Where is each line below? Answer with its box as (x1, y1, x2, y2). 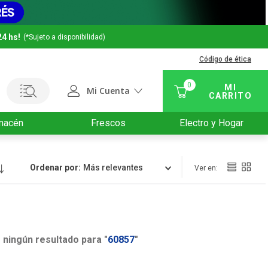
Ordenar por (29, 163, 78, 173)
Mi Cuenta (86, 84, 130, 96)
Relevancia (88, 163, 132, 173)
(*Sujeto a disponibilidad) (23, 32, 105, 41)
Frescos (91, 117, 126, 129)
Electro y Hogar (179, 117, 244, 129)
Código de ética (199, 55, 251, 64)
